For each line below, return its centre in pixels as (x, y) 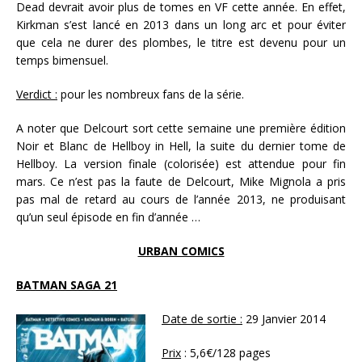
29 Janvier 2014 (284, 319)
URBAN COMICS (181, 251)
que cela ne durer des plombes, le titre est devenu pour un (181, 43)
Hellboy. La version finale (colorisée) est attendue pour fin (181, 164)
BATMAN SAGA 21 (67, 285)
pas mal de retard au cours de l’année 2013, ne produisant (181, 200)
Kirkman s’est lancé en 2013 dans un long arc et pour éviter (181, 25)
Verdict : (37, 95)
